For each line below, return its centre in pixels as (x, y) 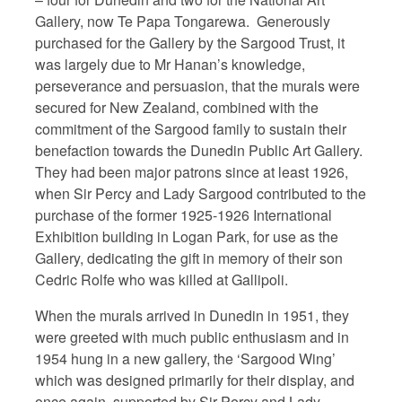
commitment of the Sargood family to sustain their (191, 128)
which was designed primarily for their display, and (195, 380)
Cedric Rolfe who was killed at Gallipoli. (162, 279)
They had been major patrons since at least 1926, (192, 171)
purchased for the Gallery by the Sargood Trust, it (190, 42)
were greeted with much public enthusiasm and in (192, 336)
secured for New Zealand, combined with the (177, 107)
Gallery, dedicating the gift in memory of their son (189, 258)
